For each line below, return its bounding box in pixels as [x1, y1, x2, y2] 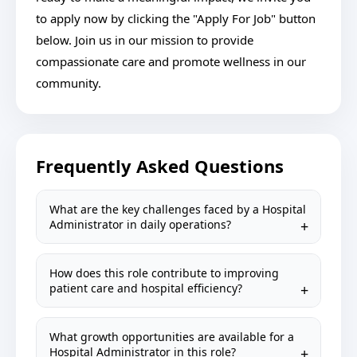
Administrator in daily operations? [49, 217, 231, 232]
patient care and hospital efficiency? [49, 280, 242, 296]
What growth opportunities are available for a [49, 329, 294, 344]
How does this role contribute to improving [49, 265, 279, 280]
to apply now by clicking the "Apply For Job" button [36, 10, 316, 26]
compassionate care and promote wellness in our [36, 53, 306, 69]
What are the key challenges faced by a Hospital [49, 202, 306, 217]
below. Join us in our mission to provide [36, 32, 253, 48]
